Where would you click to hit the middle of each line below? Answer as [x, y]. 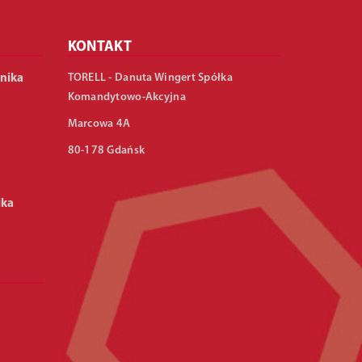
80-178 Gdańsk [106, 151]
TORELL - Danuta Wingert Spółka [150, 78]
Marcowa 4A [99, 124]
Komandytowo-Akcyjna [126, 97]
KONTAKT [100, 47]
